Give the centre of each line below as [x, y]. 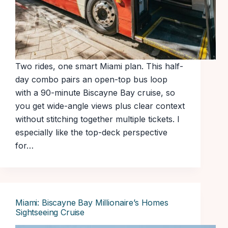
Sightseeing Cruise [50, 212]
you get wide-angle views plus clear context [100, 106]
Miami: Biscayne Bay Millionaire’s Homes [92, 203]
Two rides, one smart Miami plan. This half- [99, 66]
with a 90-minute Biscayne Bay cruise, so [95, 93]
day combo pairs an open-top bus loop [91, 80]
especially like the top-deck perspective [91, 133]
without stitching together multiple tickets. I [97, 119]
